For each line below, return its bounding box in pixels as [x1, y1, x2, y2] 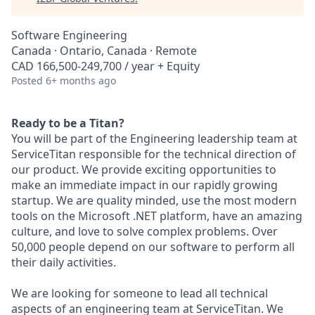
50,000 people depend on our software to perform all [11, 239, 295, 255]
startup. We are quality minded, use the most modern [11, 193, 297, 208]
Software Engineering [11, 27, 127, 43]
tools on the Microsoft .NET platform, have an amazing [11, 208, 302, 224]
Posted [11, 74, 43, 87]
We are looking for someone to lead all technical [11, 285, 268, 301]
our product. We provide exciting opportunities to [11, 162, 276, 177]
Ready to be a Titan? [11, 115, 124, 131]
